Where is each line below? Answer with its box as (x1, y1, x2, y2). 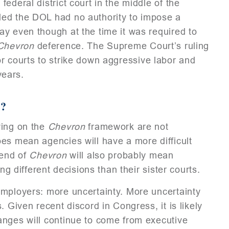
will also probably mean (66, 150, 174, 161)
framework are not (85, 121, 169, 132)
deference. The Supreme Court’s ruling (34, 40, 210, 51)
